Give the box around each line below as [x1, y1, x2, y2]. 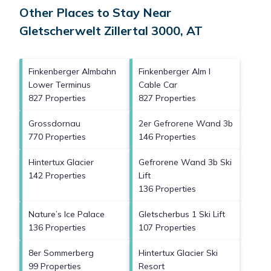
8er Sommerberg [28, 247, 94, 259]
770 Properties [28, 131, 86, 143]
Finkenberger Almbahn [28, 66, 116, 77]
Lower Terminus [28, 79, 91, 91]
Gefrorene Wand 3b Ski [139, 157, 232, 168]
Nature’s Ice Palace [28, 209, 105, 220]
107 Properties [139, 222, 196, 233]
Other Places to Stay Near [19, 5, 171, 21]
